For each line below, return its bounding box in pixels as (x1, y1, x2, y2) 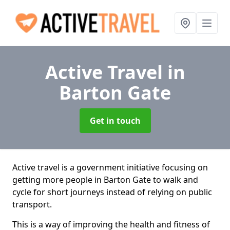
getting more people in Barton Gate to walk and (12, 174, 198, 185)
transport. (12, 199, 52, 210)
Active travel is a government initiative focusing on (12, 162, 208, 173)
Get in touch (89, 115, 141, 126)
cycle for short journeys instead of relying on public (12, 186, 212, 198)
